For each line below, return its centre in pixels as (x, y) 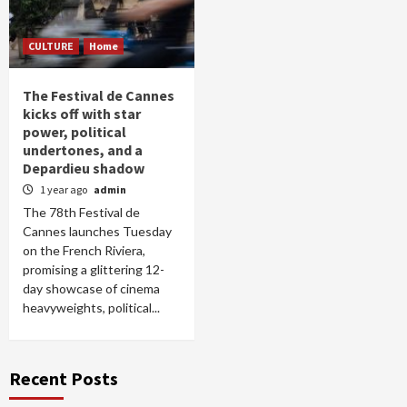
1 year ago (65, 189)
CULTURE (51, 46)
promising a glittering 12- (94, 269)
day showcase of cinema (91, 288)
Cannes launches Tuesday (97, 231)
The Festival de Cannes (99, 95)
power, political (74, 132)
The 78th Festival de (81, 212)
